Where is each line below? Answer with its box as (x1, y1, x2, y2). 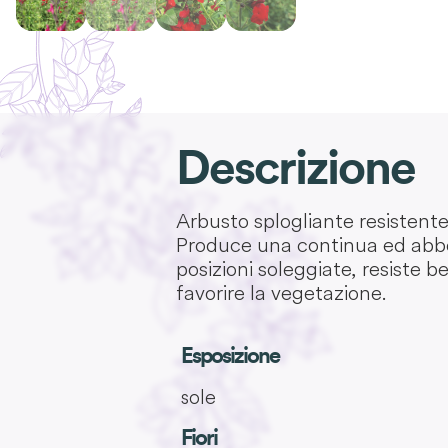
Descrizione (176, 145, 415, 194)
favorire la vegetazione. (176, 279, 387, 307)
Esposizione (180, 345, 279, 368)
